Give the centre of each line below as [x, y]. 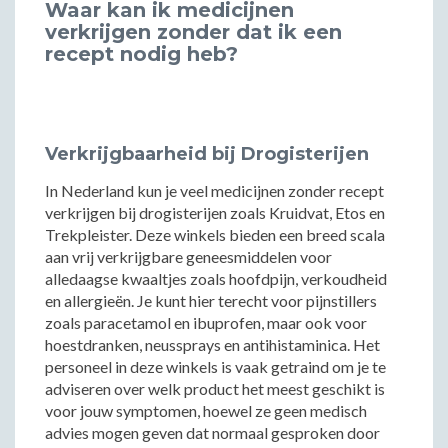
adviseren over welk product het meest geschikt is [215, 388]
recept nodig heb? [141, 54]
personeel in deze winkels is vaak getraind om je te [215, 366]
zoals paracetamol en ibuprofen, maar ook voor [206, 322]
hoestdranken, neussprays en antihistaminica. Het [212, 344]
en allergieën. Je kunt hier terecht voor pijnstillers [211, 300]
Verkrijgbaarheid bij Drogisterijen [207, 154]
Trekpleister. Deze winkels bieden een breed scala [215, 234]
